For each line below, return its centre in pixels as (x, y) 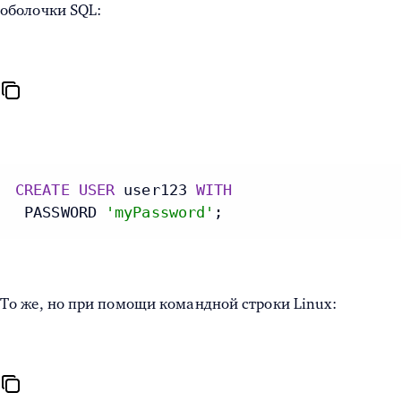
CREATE (43, 190)
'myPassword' (160, 213)
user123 (156, 190)
